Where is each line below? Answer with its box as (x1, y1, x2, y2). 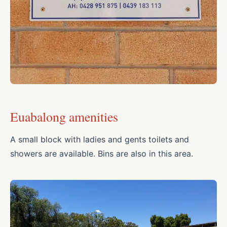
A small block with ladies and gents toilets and (10, 134, 189, 144)
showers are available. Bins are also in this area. (10, 148, 193, 159)
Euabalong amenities (10, 107, 118, 125)
